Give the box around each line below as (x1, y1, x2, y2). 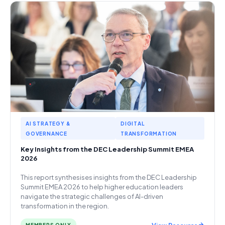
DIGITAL (121, 121, 145, 127)
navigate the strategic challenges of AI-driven (21, 192, 163, 200)
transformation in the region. (21, 202, 109, 210)
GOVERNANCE (26, 131, 68, 137)
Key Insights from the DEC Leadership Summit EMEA (21, 145, 194, 153)
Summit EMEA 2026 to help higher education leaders (21, 183, 183, 191)
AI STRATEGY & (26, 121, 71, 127)
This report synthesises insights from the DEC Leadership (21, 173, 197, 181)
